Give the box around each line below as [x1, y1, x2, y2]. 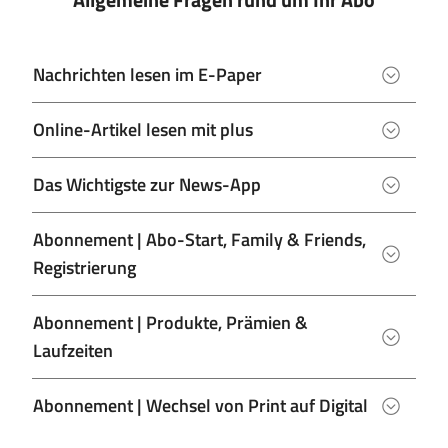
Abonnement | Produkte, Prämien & [33, 309, 308, 336]
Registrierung [33, 254, 136, 281]
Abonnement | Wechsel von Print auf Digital [33, 392, 368, 419]
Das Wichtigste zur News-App [33, 171, 261, 198]
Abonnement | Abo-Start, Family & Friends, [33, 226, 366, 253]
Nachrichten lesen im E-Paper [33, 61, 262, 88]
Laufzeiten [33, 337, 113, 364]
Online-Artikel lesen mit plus [33, 116, 253, 143]
